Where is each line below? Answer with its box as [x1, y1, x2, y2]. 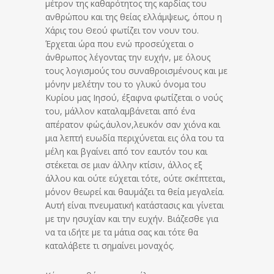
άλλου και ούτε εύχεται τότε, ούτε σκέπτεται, [45, 172, 226, 184]
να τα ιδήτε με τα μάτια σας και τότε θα [45, 226, 198, 238]
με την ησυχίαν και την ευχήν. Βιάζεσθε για [45, 212, 218, 224]
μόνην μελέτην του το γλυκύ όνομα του [45, 78, 206, 90]
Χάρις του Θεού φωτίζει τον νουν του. [45, 24, 199, 36]
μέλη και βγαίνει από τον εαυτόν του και [45, 145, 207, 157]
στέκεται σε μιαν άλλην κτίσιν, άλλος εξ [45, 158, 202, 171]
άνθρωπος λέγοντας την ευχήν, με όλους [45, 51, 210, 63]
